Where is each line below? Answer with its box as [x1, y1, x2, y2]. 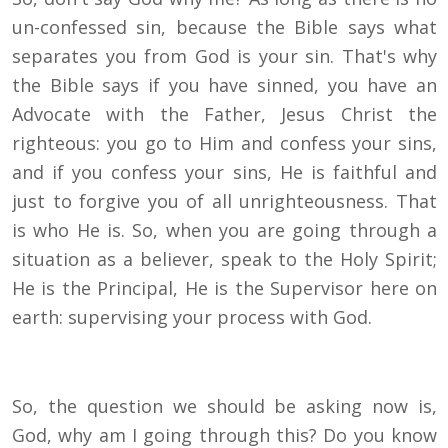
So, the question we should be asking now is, [12, 394, 437, 419]
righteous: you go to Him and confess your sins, [12, 131, 437, 156]
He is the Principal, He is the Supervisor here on [12, 276, 437, 301]
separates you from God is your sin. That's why [12, 44, 437, 69]
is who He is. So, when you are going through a [12, 218, 437, 243]
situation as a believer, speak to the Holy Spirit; [12, 247, 437, 272]
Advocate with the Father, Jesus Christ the [12, 102, 437, 127]
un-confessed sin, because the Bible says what [12, 15, 437, 40]
